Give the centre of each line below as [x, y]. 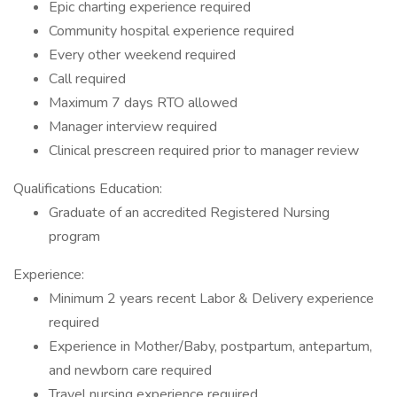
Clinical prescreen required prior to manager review [204, 151]
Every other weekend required [142, 55]
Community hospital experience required [171, 31]
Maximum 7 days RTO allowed [143, 103]
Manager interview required [133, 127]
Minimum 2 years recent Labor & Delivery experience [211, 299]
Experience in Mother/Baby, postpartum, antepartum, [210, 346]
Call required [87, 79]
